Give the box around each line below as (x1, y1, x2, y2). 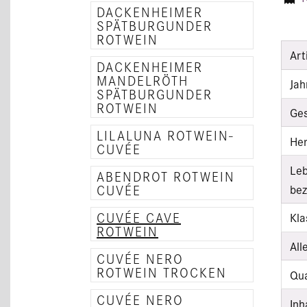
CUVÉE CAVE (97, 208, 181, 226)
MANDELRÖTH (97, 71, 188, 89)
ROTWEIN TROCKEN (97, 263, 227, 281)
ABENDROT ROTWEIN (97, 167, 235, 185)
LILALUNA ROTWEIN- (97, 126, 234, 144)
